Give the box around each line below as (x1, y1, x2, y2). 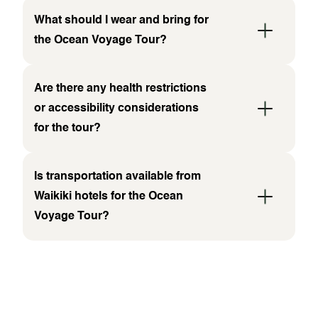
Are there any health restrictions (34, 83, 207, 95)
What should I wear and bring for (34, 15, 209, 27)
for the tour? (34, 123, 101, 135)
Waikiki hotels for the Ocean (34, 191, 183, 203)
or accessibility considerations (34, 103, 199, 115)
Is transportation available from (34, 171, 201, 183)
